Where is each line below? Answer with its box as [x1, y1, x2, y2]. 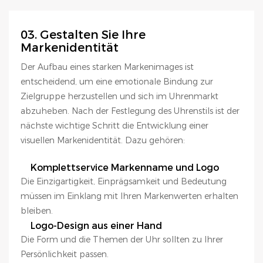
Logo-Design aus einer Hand [31, 220, 162, 232]
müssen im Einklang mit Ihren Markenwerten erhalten [21, 190, 238, 201]
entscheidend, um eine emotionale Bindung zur [21, 76, 213, 87]
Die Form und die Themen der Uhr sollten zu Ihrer [21, 234, 223, 245]
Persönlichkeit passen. [21, 249, 109, 260]
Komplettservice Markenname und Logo [31, 161, 219, 173]
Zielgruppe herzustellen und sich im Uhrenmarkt [21, 91, 218, 102]
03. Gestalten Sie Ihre [21, 28, 146, 42]
